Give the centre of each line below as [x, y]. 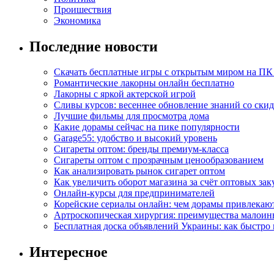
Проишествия [83, 9]
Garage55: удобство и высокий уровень [135, 138]
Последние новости [94, 46]
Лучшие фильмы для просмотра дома [131, 116]
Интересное [68, 252]
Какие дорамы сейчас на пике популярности [147, 127]
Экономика [77, 20]
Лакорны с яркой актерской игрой [125, 94]
